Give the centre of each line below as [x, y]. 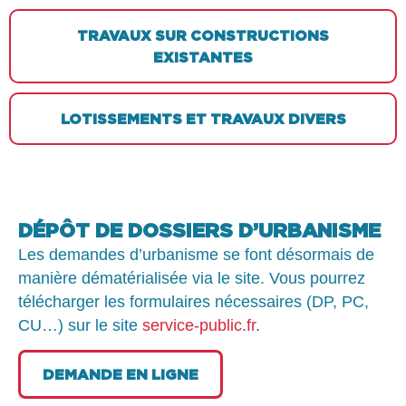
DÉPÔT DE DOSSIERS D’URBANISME [199, 229]
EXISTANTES [203, 57]
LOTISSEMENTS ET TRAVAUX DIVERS [203, 118]
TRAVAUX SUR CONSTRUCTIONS [203, 35]
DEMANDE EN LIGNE [121, 374]
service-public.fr [199, 325]
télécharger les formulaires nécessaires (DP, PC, [193, 301]
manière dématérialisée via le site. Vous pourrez [192, 278]
